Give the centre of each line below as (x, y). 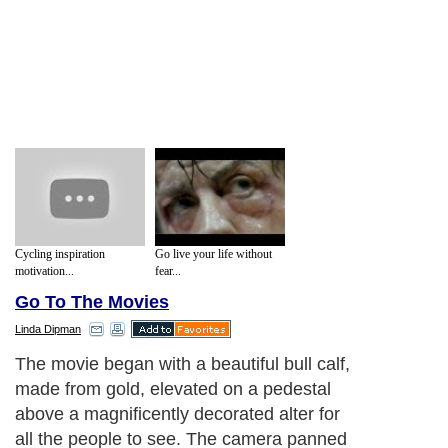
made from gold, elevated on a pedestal (173, 389)
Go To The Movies (92, 302)
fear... (168, 270)
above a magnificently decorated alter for (177, 414)
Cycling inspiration (60, 253)
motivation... (44, 270)
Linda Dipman (48, 329)
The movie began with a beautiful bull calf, (182, 364)
